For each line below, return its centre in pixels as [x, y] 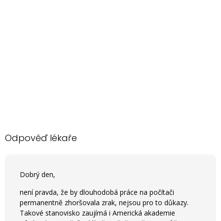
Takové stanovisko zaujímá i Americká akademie [97, 213]
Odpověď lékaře [41, 138]
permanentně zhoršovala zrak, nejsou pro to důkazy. [104, 203]
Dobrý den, [38, 174]
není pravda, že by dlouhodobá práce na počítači [97, 192]
